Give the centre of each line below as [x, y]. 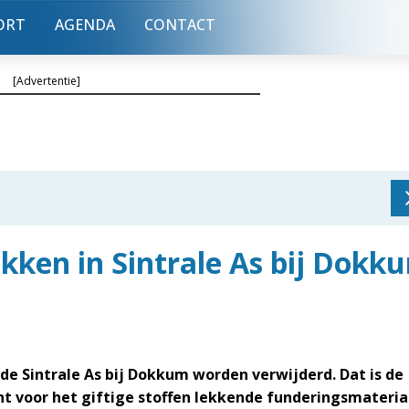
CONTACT [180, 25]
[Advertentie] [47, 81]
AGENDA [85, 25]
